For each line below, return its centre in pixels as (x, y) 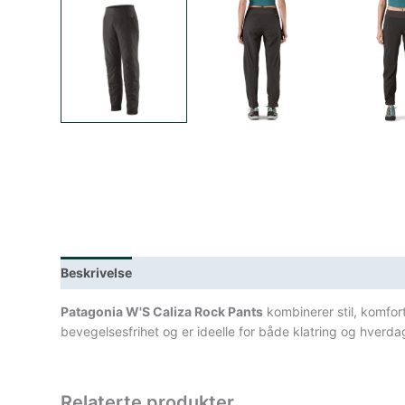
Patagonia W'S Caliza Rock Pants (162, 311)
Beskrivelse (97, 272)
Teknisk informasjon (302, 272)
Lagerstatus (186, 272)
